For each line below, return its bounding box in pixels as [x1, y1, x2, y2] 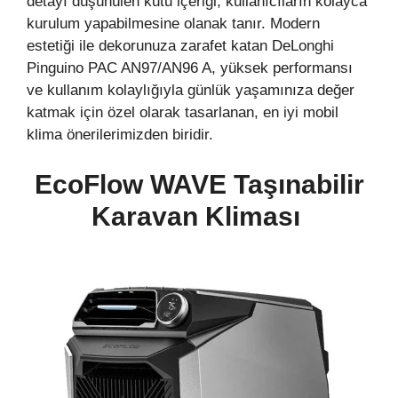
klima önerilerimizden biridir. [27, 126, 213, 144]
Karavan [91, 201, 205, 231]
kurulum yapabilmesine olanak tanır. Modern [27, 15, 320, 33]
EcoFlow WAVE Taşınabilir [34, 169, 364, 199]
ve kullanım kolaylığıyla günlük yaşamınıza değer [27, 82, 354, 99]
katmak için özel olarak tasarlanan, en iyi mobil [27, 104, 338, 122]
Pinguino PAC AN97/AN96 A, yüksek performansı [27, 60, 353, 77]
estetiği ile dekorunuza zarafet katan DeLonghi [27, 37, 334, 55]
